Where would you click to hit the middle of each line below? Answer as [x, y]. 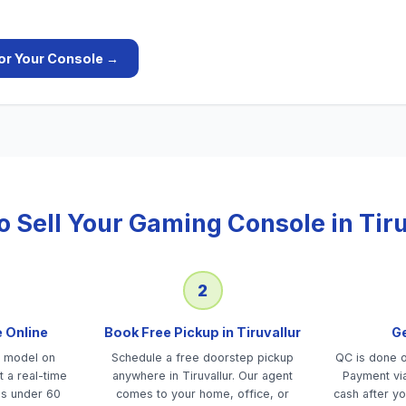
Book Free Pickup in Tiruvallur [203, 333]
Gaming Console [227, 223]
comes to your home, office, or [203, 393]
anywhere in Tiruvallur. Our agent [203, 375]
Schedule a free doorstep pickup [203, 357]
